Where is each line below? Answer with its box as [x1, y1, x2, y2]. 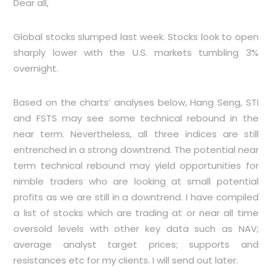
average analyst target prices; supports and [13, 238, 259, 251]
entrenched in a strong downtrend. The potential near [13, 143, 259, 156]
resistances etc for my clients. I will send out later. [13, 254, 239, 267]
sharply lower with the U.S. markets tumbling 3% [13, 46, 259, 59]
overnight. [13, 62, 59, 75]
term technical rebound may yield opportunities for [13, 159, 259, 172]
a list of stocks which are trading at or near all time [13, 206, 259, 219]
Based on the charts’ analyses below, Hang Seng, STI [13, 96, 259, 109]
